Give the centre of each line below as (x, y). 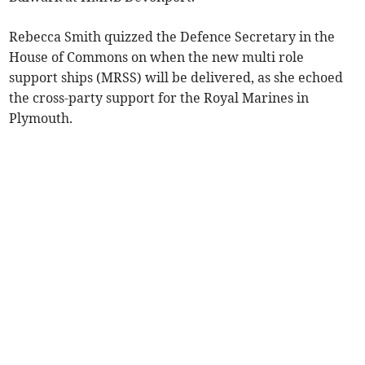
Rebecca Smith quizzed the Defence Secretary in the (172, 37)
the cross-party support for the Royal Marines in (159, 98)
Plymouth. (41, 119)
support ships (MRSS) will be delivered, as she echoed (176, 78)
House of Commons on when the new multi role (157, 57)
